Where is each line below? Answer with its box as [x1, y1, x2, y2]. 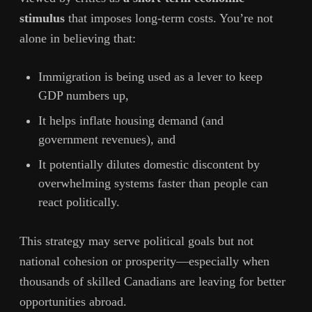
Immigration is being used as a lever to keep [38, 70, 263, 84]
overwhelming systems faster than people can [38, 176, 268, 191]
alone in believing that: [19, 31, 136, 45]
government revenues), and [38, 132, 175, 147]
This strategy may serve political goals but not [19, 234, 253, 249]
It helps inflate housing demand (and [38, 114, 224, 128]
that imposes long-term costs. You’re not [65, 10, 273, 25]
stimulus [19, 10, 65, 25]
